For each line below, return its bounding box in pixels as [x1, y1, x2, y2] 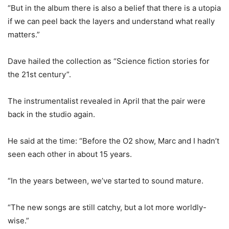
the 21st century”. [8, 70, 71, 79]
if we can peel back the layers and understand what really [8, 16, 215, 26]
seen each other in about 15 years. [8, 149, 132, 159]
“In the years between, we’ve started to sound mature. [8, 176, 203, 186]
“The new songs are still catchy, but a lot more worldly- [8, 202, 207, 212]
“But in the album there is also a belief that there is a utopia [8, 3, 221, 13]
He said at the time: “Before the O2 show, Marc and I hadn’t [8, 136, 219, 146]
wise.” [8, 216, 29, 225]
